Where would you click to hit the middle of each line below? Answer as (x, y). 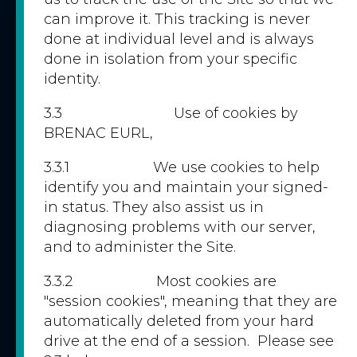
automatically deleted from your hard (179, 321)
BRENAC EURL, (98, 133)
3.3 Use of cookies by (171, 113)
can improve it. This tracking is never (177, 19)
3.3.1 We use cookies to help (182, 167)
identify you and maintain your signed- (186, 187)
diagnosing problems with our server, (180, 227)
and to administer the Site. (140, 247)
